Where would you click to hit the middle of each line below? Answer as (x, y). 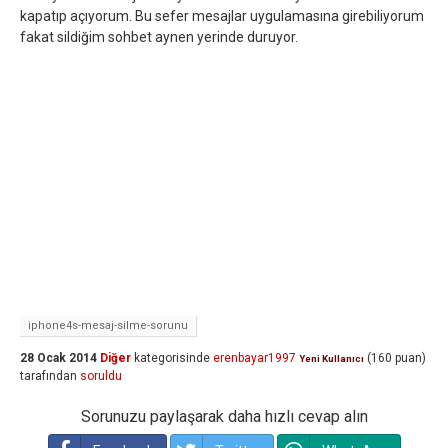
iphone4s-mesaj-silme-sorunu (108, 325)
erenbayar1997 (254, 358)
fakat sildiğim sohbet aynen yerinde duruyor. (159, 37)
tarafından (48, 376)
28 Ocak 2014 (58, 358)
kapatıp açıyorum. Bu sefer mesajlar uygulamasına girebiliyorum (222, 16)
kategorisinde (170, 358)
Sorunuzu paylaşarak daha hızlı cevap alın (224, 416)
